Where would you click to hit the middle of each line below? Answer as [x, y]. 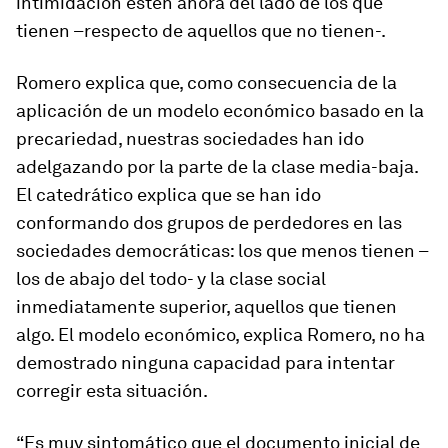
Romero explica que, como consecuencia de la [206, 83]
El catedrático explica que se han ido [168, 195]
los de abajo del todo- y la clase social [171, 279]
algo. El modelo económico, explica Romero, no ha [220, 335]
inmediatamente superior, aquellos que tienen [206, 307]
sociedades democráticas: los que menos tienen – [222, 251]
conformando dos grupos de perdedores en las [209, 223]
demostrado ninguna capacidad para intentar [205, 363]
